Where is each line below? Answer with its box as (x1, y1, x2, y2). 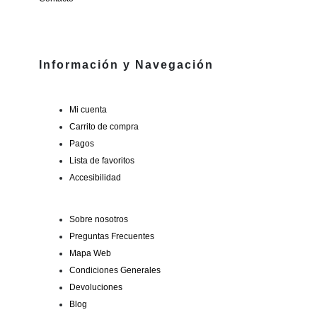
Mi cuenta (69, 105, 107, 115)
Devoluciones (69, 282, 122, 292)
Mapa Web (69, 248, 111, 258)
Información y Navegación (39, 58, 214, 71)
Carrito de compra (69, 122, 139, 132)
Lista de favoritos (69, 156, 134, 166)
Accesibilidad (69, 173, 121, 183)
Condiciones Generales (69, 265, 161, 275)
